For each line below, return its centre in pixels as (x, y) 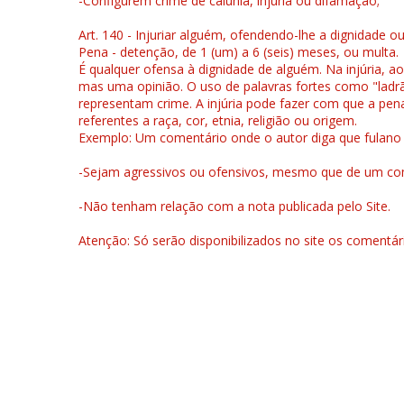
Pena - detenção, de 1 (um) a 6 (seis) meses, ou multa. (239, 52)
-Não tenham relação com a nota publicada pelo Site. (234, 206)
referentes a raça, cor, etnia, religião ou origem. (218, 120)
